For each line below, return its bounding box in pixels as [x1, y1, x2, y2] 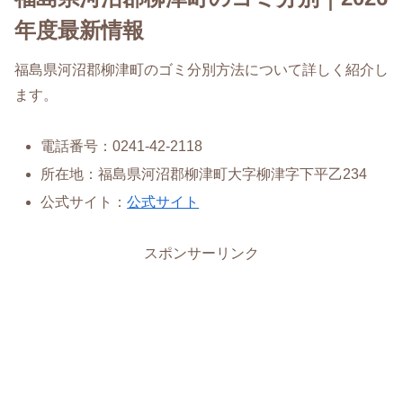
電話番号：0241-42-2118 [40, 138, 203, 154]
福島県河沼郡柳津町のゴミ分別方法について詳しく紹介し [14, 61, 389, 77]
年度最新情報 [14, 17, 144, 42]
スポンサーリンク [144, 245, 259, 261]
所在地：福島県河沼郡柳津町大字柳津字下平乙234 [40, 166, 368, 182]
